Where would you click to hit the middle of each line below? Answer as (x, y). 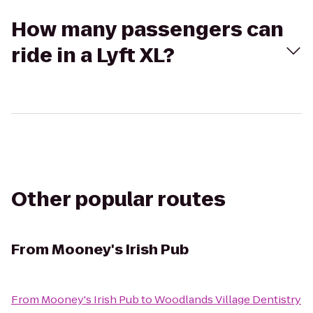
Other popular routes (118, 199)
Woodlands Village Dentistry (228, 299)
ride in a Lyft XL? (93, 56)
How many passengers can (147, 30)
